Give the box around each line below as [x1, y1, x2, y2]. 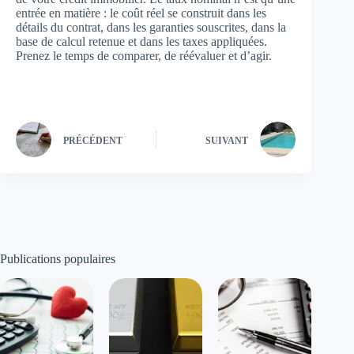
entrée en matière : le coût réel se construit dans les [16, 6, 266, 20]
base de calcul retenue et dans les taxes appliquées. [16, 35, 267, 48]
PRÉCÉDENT [63, 134, 122, 146]
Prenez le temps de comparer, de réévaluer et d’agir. [16, 49, 272, 62]
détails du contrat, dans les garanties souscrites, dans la [16, 21, 286, 34]
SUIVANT [205, 134, 249, 146]
